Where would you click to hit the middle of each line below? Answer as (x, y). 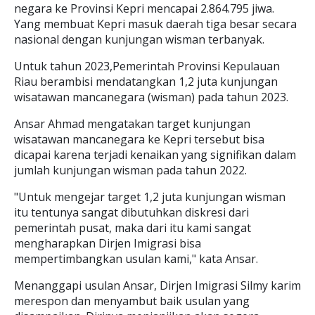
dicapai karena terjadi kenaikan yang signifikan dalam (155, 155)
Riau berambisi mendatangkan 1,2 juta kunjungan (146, 82)
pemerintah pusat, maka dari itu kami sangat (133, 228)
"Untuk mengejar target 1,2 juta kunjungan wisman (150, 197)
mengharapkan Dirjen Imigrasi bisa (108, 243)
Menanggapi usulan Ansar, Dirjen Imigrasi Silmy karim (157, 285)
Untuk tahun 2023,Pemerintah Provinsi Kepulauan (147, 66)
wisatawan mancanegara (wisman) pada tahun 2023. (151, 97)
